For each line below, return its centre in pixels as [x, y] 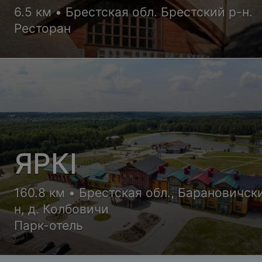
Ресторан [43, 28]
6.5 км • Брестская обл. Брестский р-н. [134, 12]
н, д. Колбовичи [62, 209]
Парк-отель [49, 225]
